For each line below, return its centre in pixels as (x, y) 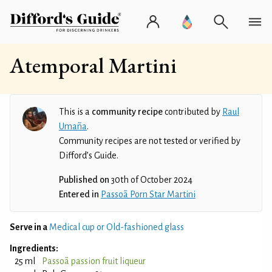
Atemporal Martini (93, 65)
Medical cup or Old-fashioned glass (117, 227)
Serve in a (29, 227)
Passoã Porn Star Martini (148, 194)
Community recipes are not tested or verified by (150, 141)
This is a (75, 112)
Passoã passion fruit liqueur (94, 261)
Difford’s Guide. (89, 155)
